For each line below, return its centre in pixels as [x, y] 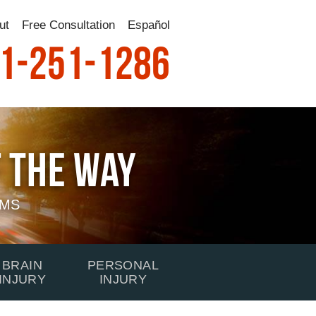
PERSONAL [123, 265]
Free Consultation [68, 25]
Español [149, 25]
